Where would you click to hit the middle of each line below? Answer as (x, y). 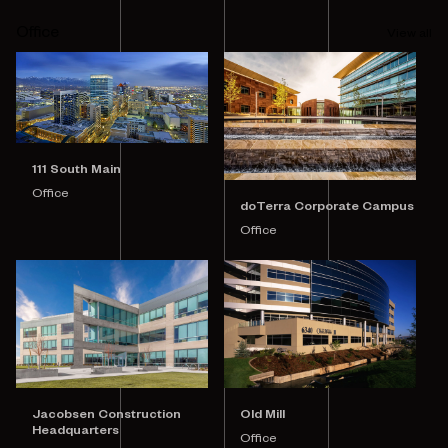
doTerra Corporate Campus (327, 208)
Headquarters (75, 432)
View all (409, 35)
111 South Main (76, 170)
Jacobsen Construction (106, 416)
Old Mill (262, 416)
